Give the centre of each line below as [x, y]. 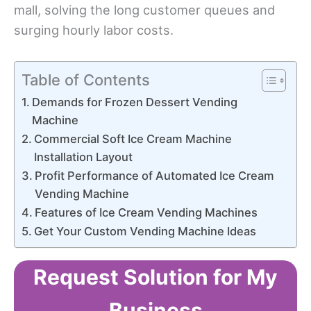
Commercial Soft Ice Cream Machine [133, 138]
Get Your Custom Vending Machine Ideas [145, 231]
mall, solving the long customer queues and [144, 10]
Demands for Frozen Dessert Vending [135, 102]
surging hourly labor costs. [94, 30]
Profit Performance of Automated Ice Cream [155, 175]
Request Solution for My [155, 277]
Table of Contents [86, 79]
